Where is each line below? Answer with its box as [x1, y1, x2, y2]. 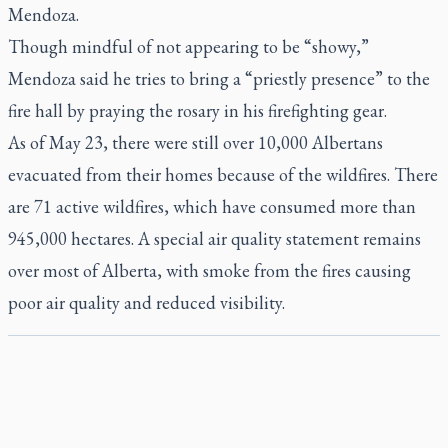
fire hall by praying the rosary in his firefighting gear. [8, 99, 387, 122]
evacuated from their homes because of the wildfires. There [8, 163, 438, 186]
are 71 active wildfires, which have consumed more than [8, 195, 416, 218]
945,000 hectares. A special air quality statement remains [8, 227, 421, 250]
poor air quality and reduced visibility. [8, 291, 285, 314]
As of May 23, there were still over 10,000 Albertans [8, 131, 383, 154]
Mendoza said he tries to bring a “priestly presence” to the [8, 67, 430, 90]
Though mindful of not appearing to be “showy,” [8, 35, 369, 58]
